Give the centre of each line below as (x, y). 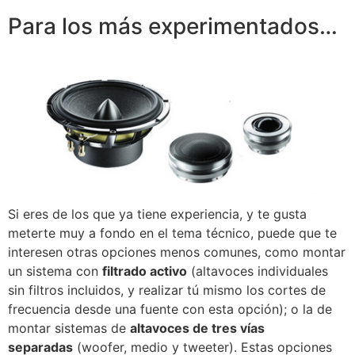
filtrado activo (145, 271)
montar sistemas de (69, 328)
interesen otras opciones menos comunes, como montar (177, 252)
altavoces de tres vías (197, 328)
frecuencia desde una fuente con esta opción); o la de (170, 309)
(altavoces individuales (258, 271)
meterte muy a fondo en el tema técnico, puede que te (172, 233)
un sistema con (55, 271)
